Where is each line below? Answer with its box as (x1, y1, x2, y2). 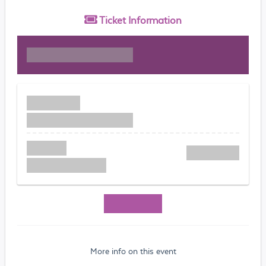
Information (128, 14, 182, 26)
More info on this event (90, 246, 176, 256)
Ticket (99, 14, 128, 26)
